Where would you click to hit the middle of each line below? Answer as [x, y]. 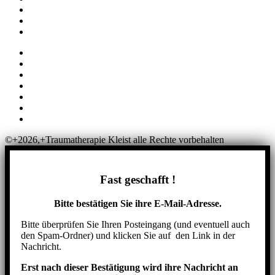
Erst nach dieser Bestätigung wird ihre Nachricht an [130, 267]
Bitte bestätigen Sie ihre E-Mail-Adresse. [137, 203]
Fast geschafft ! [137, 180]
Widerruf [47, 86]
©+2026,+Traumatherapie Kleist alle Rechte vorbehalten [114, 140]
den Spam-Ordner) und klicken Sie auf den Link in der [128, 235]
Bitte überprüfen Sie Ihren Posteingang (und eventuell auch [135, 224]
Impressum [51, 53]
